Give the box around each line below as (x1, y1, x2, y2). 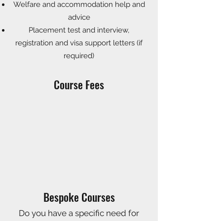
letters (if (111, 38, 143, 47)
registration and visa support (15, 38, 111, 47)
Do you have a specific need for (19, 208, 139, 218)
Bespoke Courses (43, 189, 115, 205)
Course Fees (54, 76, 104, 92)
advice (68, 13, 90, 22)
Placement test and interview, (29, 26, 129, 35)
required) (64, 51, 94, 60)
